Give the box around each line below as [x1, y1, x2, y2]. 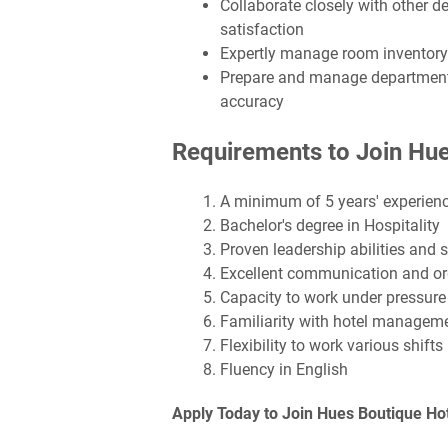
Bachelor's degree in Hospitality [220, 215, 440, 235]
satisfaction [220, 19, 304, 39]
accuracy [220, 91, 284, 111]
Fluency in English [220, 359, 348, 379]
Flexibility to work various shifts [220, 335, 443, 355]
